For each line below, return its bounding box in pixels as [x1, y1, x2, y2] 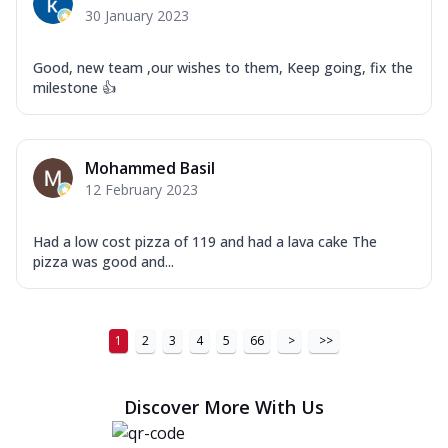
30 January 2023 [85, 5, 189, 25]
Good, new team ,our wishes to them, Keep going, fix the [33, 57, 413, 77]
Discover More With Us [124, 394, 324, 419]
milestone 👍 [33, 77, 116, 97]
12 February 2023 [85, 179, 198, 199]
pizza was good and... [33, 251, 174, 271]
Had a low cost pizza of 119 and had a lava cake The [33, 231, 377, 251]
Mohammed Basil [85, 156, 215, 179]
